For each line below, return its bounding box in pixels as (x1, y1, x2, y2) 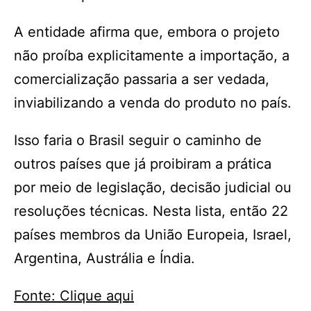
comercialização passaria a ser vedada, (14, 71, 269, 87)
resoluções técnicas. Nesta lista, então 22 (14, 203, 288, 219)
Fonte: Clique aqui (14, 287, 134, 304)
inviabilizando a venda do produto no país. (14, 94, 292, 111)
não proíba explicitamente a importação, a (14, 47, 289, 64)
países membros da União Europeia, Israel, (14, 226, 292, 243)
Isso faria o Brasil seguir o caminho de (14, 132, 262, 149)
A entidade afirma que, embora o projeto (14, 24, 280, 40)
